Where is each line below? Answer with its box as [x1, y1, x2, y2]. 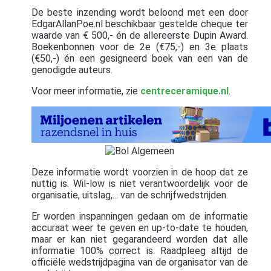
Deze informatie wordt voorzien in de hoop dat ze [31, 166, 248, 178]
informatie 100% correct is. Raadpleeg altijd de [31, 245, 248, 257]
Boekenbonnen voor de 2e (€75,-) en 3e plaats [31, 41, 248, 53]
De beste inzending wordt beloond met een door [31, 7, 248, 19]
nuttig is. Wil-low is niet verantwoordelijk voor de [31, 178, 248, 190]
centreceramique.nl [140, 85, 229, 97]
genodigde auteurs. [31, 64, 113, 76]
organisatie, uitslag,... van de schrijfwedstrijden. [31, 189, 228, 201]
